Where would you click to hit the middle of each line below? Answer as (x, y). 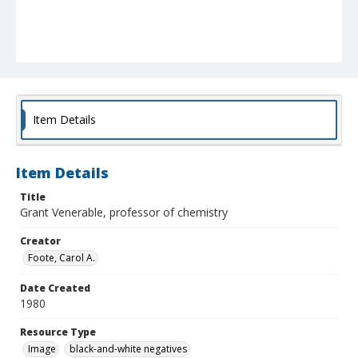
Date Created (55, 288)
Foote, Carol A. (62, 258)
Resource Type (58, 332)
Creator (40, 241)
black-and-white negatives (128, 349)
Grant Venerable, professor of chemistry (124, 213)
